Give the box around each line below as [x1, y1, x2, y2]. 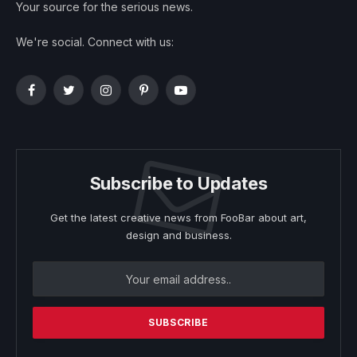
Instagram [104, 90, 155, 104]
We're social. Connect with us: [16, 35, 174, 49]
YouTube [179, 90, 227, 104]
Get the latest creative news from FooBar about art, [50, 211, 307, 225]
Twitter [67, 90, 104, 104]
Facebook [29, 90, 84, 104]
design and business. [125, 229, 232, 242]
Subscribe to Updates [89, 173, 268, 194]
